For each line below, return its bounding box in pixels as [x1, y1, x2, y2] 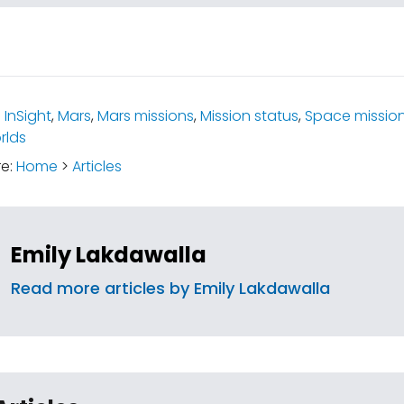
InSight [4, 106, 51, 126]
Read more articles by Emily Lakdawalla [11, 277, 330, 299]
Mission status [199, 106, 298, 126]
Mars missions [96, 106, 194, 126]
